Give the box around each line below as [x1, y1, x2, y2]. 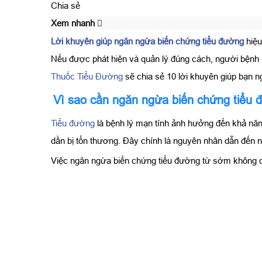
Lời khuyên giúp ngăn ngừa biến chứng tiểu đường [51, 36, 244, 46]
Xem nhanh [51, 18, 97, 28]
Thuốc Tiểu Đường [51, 71, 123, 81]
